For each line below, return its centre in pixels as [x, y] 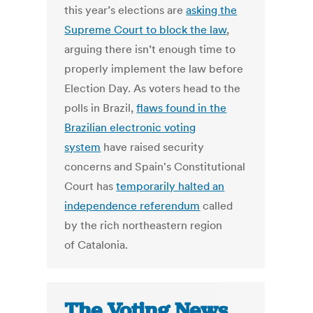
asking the [212, 10]
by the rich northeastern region [144, 225]
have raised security [153, 147]
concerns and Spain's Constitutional [155, 167]
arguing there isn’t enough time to [150, 49]
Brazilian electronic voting [130, 128]
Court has [90, 186]
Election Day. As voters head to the [153, 88]
